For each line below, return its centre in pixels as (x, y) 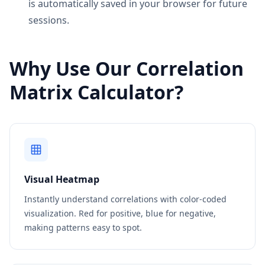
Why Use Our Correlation (127, 68)
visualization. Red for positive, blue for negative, (120, 213)
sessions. (49, 20)
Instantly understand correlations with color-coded (125, 199)
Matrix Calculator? (96, 92)
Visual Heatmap (62, 179)
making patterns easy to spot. (83, 227)
